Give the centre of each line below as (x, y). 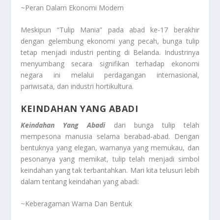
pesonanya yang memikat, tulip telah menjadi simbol (110, 159)
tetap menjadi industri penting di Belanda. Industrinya (110, 53)
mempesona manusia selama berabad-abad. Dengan (110, 136)
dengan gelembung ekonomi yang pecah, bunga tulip (110, 41)
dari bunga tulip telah (156, 125)
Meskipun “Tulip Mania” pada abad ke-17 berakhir (110, 30)
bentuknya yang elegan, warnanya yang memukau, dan (110, 147)
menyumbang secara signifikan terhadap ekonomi (110, 64)
